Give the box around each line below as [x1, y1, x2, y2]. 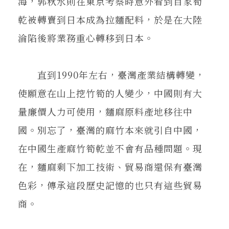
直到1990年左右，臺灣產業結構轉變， [18, 67, 205, 81]
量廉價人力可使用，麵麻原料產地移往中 [18, 104, 193, 118]
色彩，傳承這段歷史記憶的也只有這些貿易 [18, 178, 202, 192]
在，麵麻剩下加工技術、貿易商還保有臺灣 [18, 159, 202, 173]
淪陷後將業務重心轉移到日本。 [18, 31, 154, 44]
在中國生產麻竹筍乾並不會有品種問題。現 [18, 141, 202, 155]
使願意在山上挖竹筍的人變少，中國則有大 [18, 86, 202, 100]
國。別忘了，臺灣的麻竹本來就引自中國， [18, 123, 202, 136]
